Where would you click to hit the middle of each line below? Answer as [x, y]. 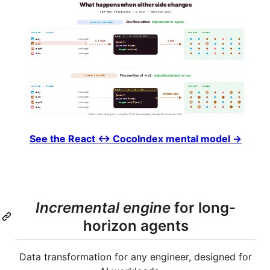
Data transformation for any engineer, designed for [136, 257]
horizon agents [136, 225]
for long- [203, 207]
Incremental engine [103, 207]
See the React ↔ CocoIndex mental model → [136, 138]
